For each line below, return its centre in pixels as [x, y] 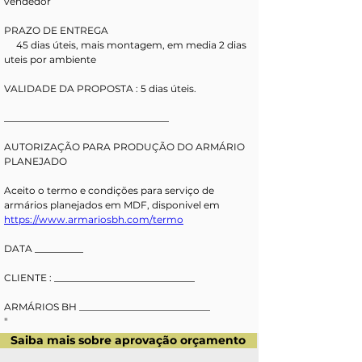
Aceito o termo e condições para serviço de [110, 190]
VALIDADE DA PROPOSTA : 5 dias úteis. [100, 88]
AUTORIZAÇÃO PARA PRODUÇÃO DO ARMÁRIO [126, 147]
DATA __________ [45, 248]
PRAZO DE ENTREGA [56, 30]
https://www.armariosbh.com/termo [94, 219]
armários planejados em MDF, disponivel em [113, 205]
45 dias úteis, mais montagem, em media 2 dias [10, 45]
